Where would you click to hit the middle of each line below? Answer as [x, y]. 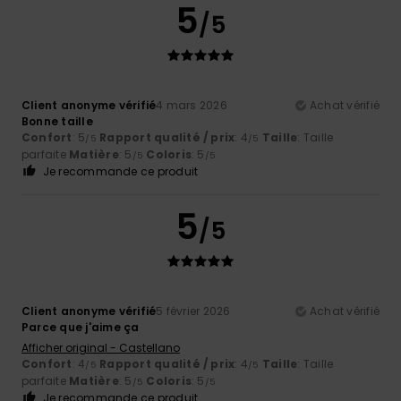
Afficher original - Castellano [101, 347]
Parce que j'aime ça [81, 327]
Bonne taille [57, 121]
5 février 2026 [193, 311]
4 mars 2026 [192, 105]
